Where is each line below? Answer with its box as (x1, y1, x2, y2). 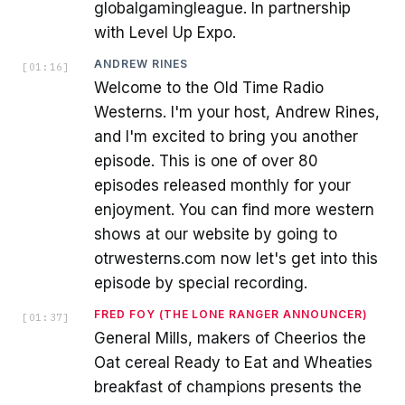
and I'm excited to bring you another (94, 127, 358, 146)
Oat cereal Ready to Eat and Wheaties (94, 353, 372, 372)
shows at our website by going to (94, 225, 337, 243)
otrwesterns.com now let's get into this (94, 250, 378, 268)
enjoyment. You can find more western (94, 201, 374, 219)
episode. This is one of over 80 (94, 152, 318, 170)
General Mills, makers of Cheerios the (94, 329, 366, 347)
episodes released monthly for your (94, 176, 351, 194)
